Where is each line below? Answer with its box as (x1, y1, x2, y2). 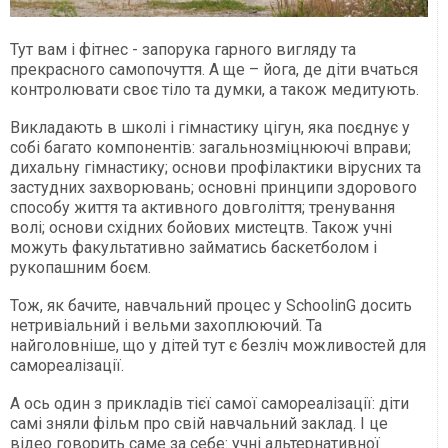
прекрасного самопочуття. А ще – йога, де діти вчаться (10, 60, 418, 80)
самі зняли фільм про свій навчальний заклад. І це (10, 414, 388, 434)
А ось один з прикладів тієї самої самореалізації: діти (10, 394, 409, 414)
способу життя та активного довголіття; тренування (10, 198, 395, 218)
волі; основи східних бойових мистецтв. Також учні (10, 218, 392, 238)
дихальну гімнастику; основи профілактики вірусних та (10, 158, 421, 178)
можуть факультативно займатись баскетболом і (10, 238, 377, 258)
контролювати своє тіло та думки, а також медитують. (10, 80, 419, 100)
